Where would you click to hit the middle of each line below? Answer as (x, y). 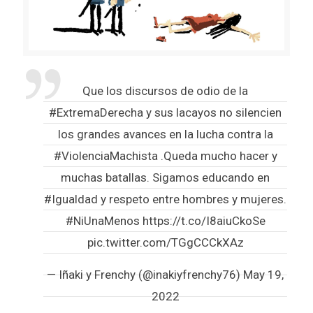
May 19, (263, 274)
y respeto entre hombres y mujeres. (192, 199)
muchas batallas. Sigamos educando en (165, 177)
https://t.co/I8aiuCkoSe (204, 220)
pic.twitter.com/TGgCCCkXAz (165, 242)
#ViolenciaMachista (105, 155)
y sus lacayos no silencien (212, 112)
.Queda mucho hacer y (217, 155)
